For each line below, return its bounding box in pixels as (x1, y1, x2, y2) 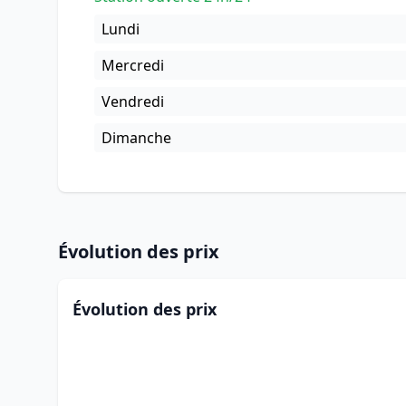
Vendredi (101, 92, 164, 111)
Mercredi (101, 55, 164, 75)
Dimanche (101, 128, 171, 148)
